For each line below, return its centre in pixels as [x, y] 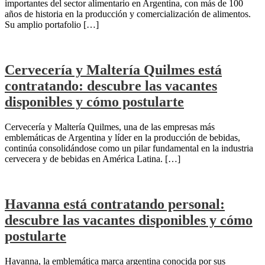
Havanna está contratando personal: [115, 204]
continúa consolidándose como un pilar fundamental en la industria [129, 148]
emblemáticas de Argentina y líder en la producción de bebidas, [122, 137]
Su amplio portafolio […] [52, 24]
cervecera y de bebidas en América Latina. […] [93, 159]
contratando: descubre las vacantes [111, 85]
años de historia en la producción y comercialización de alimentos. [128, 14]
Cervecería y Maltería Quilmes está [113, 70]
